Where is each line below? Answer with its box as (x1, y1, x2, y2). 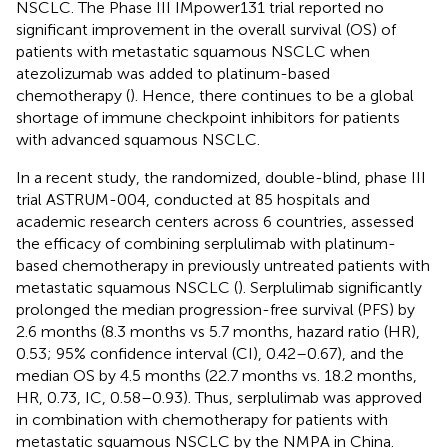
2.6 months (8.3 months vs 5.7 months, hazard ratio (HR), (16, 321, 420, 341)
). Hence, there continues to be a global (130, 85, 414, 105)
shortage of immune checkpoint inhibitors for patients (16, 107, 400, 127)
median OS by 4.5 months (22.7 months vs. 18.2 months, (16, 365, 417, 385)
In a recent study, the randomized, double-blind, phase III (16, 167, 426, 187)
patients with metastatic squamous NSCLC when (16, 41, 370, 61)
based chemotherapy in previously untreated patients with (16, 255, 430, 275)
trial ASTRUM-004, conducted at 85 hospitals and (16, 189, 370, 209)
